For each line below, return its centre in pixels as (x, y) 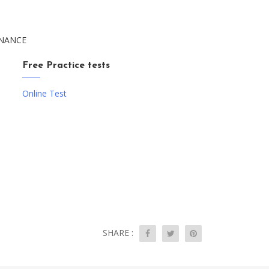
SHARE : (118, 233)
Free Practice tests (66, 65)
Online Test (45, 93)
